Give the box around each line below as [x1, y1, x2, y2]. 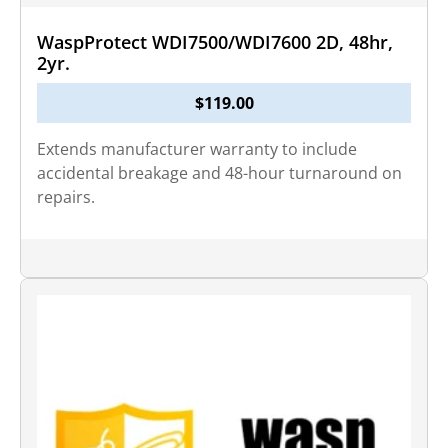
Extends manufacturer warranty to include [37, 138, 357, 160]
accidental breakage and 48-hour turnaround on [37, 162, 402, 184]
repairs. [37, 186, 95, 208]
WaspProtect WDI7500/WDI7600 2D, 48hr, [37, 30, 393, 54]
